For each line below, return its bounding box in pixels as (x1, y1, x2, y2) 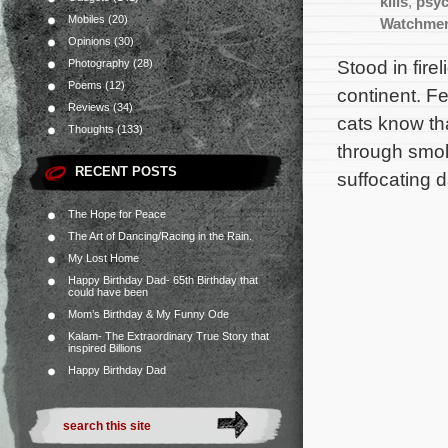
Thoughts (68, 123, 114, 135)
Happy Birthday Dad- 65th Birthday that (68, 274, 258, 286)
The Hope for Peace (68, 208, 166, 220)
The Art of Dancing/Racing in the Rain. (68, 230, 252, 242)
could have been (68, 286, 148, 298)
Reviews (68, 101, 110, 113)
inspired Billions (68, 342, 142, 354)
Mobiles (68, 13, 105, 25)
